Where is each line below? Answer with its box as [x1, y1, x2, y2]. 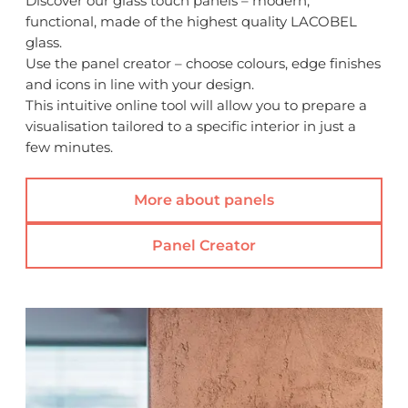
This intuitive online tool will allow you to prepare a [25, 96, 367, 114]
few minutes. [25, 138, 113, 156]
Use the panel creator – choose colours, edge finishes [25, 54, 381, 72]
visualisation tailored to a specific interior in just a [25, 117, 356, 135]
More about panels [134, 191, 274, 209]
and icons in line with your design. [25, 75, 254, 93]
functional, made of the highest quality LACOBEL [25, 12, 357, 30]
